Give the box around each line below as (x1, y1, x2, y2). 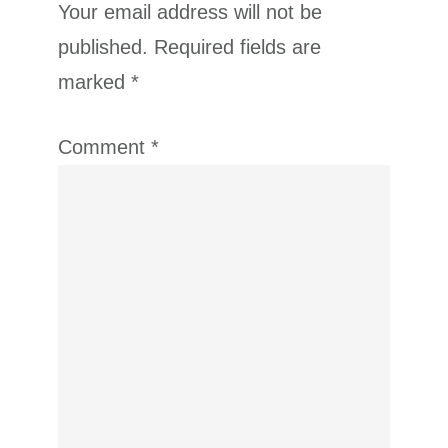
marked (58, 71, 132, 94)
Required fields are (154, 36, 322, 59)
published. (58, 36, 149, 59)
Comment (58, 136, 152, 159)
